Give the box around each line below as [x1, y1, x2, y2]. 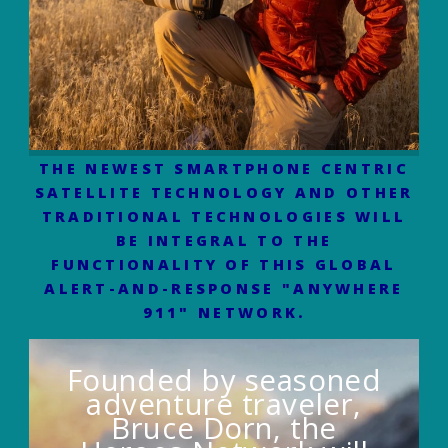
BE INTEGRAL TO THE [115, 229, 333, 250]
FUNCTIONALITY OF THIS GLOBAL [51, 253, 397, 274]
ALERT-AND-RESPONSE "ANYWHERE [44, 277, 404, 298]
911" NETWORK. [142, 301, 306, 322]
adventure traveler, [86, 383, 362, 424]
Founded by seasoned [66, 359, 382, 400]
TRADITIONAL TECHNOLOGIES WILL [41, 205, 407, 226]
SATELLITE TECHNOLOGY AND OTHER [34, 181, 414, 202]
